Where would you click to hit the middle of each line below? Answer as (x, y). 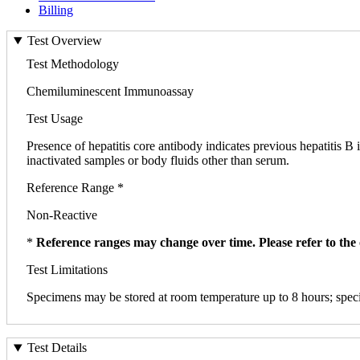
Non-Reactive (62, 215)
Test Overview (64, 41)
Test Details (57, 348)
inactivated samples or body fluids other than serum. (158, 161)
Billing (56, 10)
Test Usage (55, 119)
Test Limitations (67, 270)
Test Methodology (73, 64)
